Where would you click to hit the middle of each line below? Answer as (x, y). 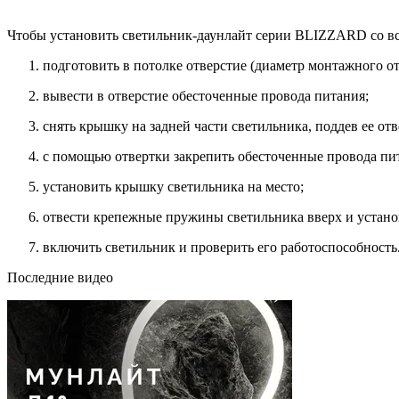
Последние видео (60, 277)
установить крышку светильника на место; (173, 186)
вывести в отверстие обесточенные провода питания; (206, 95)
